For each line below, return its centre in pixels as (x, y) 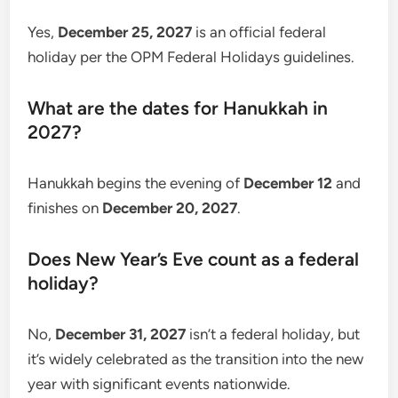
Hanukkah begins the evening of (136, 183)
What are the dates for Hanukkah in (178, 107)
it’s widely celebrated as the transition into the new (196, 358)
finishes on (65, 207)
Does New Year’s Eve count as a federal (194, 259)
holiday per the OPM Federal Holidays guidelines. (191, 56)
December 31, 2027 (121, 334)
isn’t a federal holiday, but (273, 334)
